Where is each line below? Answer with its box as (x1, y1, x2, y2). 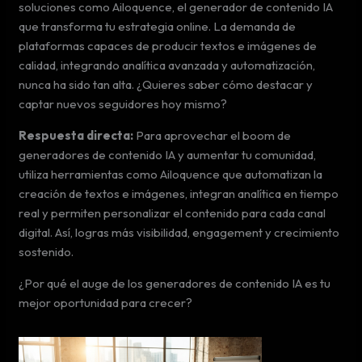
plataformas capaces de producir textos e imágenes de (19, 37, 318, 53)
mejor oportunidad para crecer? (19, 294, 193, 310)
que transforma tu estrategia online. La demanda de (19, 18, 297, 34)
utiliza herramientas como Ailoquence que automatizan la (19, 166, 323, 182)
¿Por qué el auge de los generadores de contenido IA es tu (19, 275, 331, 291)
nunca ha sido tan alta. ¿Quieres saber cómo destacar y (19, 76, 314, 92)
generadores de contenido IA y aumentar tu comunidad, (19, 146, 317, 162)
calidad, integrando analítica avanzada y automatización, (19, 57, 316, 73)
